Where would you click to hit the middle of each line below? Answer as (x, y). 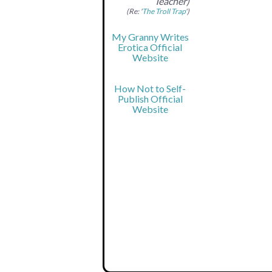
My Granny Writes (150, 36)
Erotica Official (150, 47)
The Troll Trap (164, 11)
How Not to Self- (150, 88)
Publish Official (150, 98)
